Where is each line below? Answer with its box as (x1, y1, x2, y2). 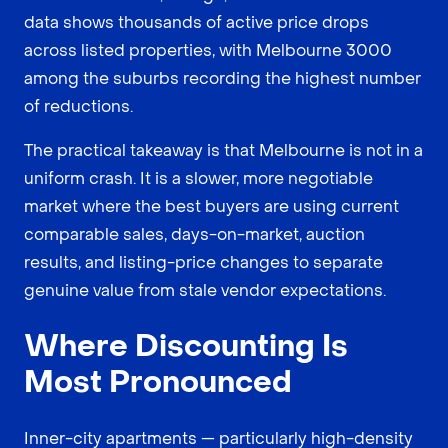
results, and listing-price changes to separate (24, 251, 383, 273)
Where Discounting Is (24, 326, 348, 366)
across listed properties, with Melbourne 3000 (24, 39, 392, 61)
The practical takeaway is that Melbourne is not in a (24, 139, 423, 161)
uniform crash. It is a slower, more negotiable (24, 167, 373, 189)
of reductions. (24, 95, 133, 117)
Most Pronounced (24, 362, 292, 402)
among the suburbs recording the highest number (24, 67, 421, 89)
